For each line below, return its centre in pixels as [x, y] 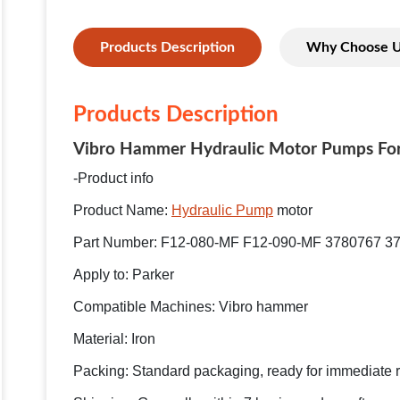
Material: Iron [114, 339]
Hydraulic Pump [222, 211]
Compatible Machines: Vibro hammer [191, 307]
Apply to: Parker [124, 275]
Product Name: [122, 211]
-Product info [113, 179]
